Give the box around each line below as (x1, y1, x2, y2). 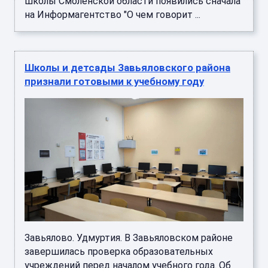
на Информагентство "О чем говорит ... (25, 9, 200, 21)
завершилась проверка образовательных (25, 246, 213, 258)
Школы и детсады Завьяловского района (25, 62, 230, 74)
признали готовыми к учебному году (25, 75, 204, 88)
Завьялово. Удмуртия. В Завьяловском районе (25, 232, 233, 244)
